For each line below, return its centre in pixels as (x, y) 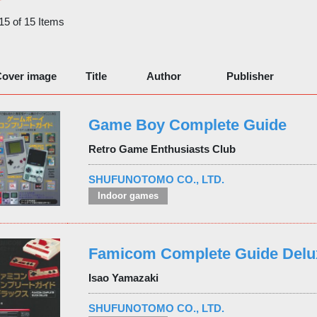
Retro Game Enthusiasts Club (162, 149)
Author (163, 76)
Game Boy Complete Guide (187, 125)
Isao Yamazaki (123, 277)
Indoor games (128, 196)
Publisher (250, 76)
